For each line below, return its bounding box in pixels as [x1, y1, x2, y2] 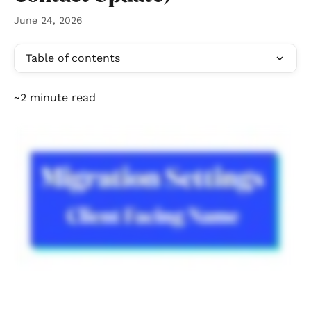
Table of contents [26, 51, 120, 65]
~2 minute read [14, 91, 96, 104]
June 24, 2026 [14, 15, 83, 26]
